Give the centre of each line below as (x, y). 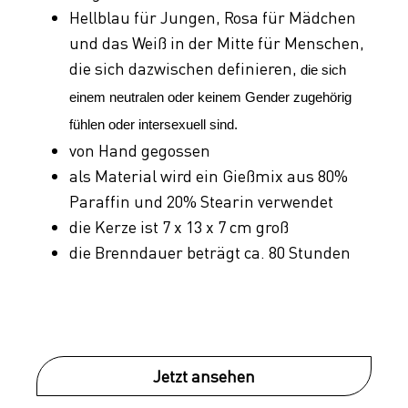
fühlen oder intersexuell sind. (153, 125)
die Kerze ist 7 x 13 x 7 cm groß (179, 227)
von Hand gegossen (140, 151)
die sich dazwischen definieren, (185, 69)
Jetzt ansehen (204, 377)
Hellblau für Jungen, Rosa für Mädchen (213, 18)
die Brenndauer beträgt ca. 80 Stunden (210, 253)
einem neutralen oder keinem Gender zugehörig (210, 98)
